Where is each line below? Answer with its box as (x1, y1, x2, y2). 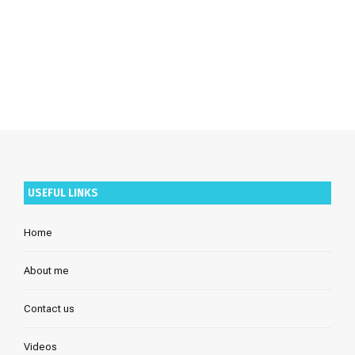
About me (24, 264, 70, 277)
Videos (24, 340, 58, 353)
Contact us (24, 302, 75, 315)
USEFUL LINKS (28, 185, 99, 200)
